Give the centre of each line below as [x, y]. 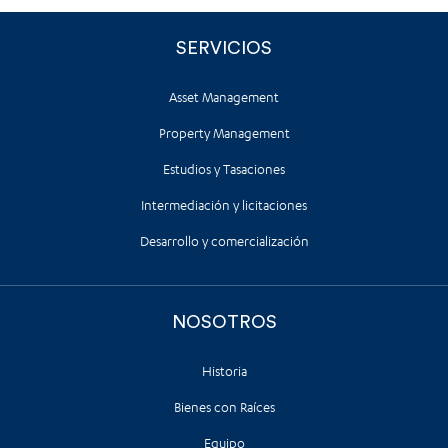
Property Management [224, 134]
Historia [224, 372]
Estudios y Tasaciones [224, 170]
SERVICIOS [224, 48]
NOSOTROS [224, 322]
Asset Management [224, 98]
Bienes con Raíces [224, 408]
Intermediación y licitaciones [224, 206]
